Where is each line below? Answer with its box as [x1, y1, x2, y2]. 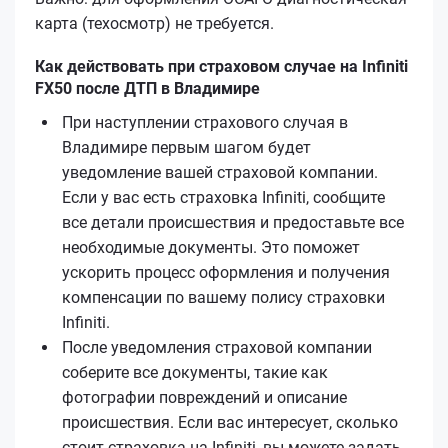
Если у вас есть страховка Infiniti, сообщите [62, 187, 385, 207]
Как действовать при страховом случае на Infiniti [35, 56, 408, 76]
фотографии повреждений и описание [62, 387, 347, 407]
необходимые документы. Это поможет [62, 237, 360, 257]
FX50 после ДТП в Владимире [35, 78, 260, 98]
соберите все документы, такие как [62, 362, 328, 382]
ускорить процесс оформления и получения [62, 262, 390, 282]
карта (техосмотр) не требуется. [35, 13, 274, 33]
